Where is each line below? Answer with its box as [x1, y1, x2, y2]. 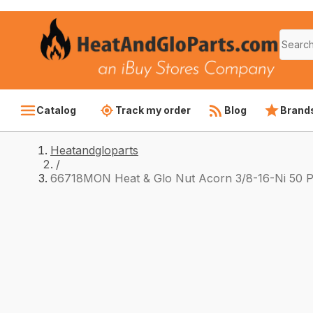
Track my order [115, 104, 191, 116]
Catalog [36, 104, 76, 116]
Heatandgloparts [50, 143, 138, 157]
